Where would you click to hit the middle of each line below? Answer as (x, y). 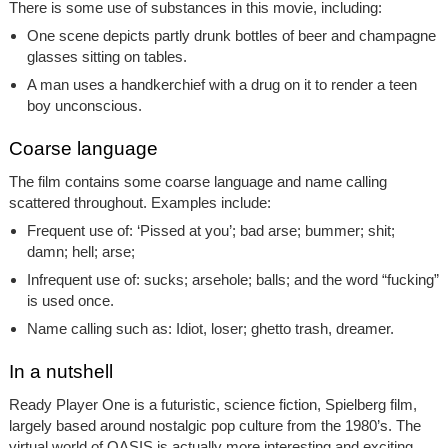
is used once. (70, 300)
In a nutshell (60, 371)
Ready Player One (71, 404)
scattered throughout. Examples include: (139, 202)
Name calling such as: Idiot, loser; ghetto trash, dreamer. (210, 328)
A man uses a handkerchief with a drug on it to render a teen (221, 84)
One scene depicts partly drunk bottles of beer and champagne (231, 35)
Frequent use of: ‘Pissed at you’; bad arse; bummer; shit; (210, 230)
